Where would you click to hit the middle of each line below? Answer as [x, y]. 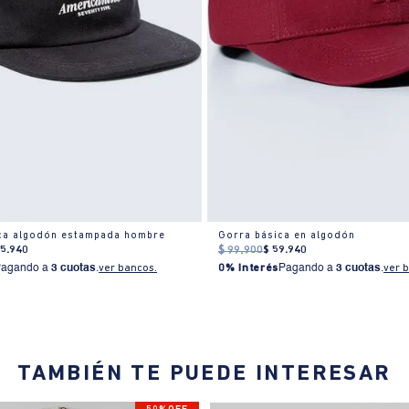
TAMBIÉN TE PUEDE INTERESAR [204, 375]
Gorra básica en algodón [287, 236]
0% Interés [249, 269]
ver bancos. [128, 269]
